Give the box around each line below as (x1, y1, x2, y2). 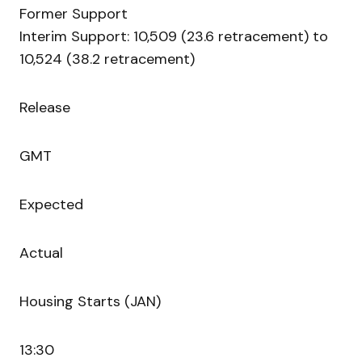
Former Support (19, 4, 128, 24)
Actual (19, 243, 63, 263)
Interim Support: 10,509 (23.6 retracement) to (19, 27, 328, 47)
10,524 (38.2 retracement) (19, 49, 195, 69)
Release (19, 98, 70, 118)
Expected (19, 195, 83, 215)
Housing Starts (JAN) (19, 292, 161, 312)
